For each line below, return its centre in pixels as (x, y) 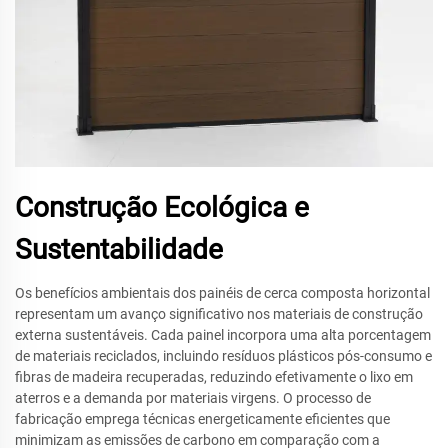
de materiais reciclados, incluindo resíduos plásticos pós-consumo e (223, 356)
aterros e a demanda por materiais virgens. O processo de (193, 398)
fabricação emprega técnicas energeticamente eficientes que (202, 419)
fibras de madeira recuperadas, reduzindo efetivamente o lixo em (214, 377)
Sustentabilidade (119, 249)
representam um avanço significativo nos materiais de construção (219, 314)
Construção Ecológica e (162, 207)
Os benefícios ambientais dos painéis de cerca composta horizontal (222, 293)
